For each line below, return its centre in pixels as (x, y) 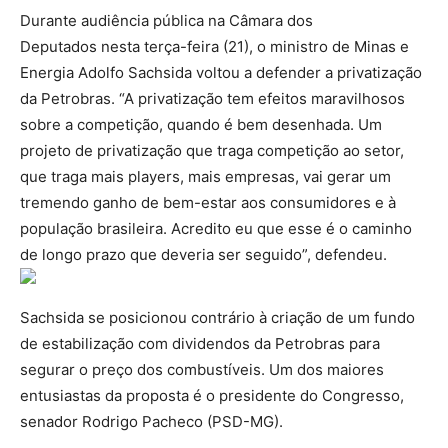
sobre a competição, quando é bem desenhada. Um (201, 124)
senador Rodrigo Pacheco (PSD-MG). (151, 421)
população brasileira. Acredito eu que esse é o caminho (216, 228)
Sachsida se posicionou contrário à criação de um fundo (217, 317)
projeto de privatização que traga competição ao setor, (212, 150)
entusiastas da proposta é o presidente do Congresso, (212, 395)
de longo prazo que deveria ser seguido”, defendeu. (203, 254)
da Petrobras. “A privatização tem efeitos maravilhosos (212, 98)
